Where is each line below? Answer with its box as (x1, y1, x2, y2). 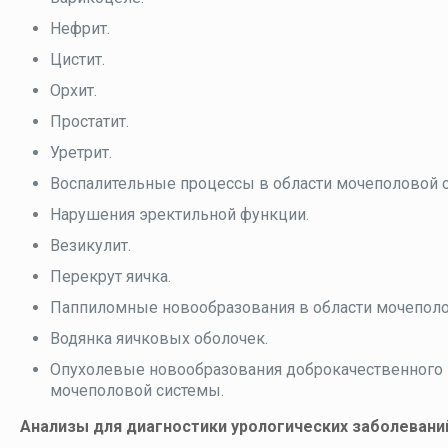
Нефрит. (50, 19, 110, 39)
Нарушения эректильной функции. (50, 205, 309, 225)
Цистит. (50, 50, 105, 70)
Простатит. (50, 112, 129, 132)
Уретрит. (50, 143, 112, 163)
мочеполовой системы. (50, 381, 224, 401)
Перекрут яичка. (50, 267, 171, 287)
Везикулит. (50, 236, 131, 256)
